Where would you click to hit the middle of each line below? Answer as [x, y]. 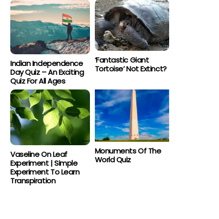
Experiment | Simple [44, 163]
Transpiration [33, 180]
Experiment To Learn [45, 172]
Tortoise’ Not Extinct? [131, 69]
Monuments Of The [128, 151]
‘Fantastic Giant [122, 60]
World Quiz [113, 159]
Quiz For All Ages [38, 81]
